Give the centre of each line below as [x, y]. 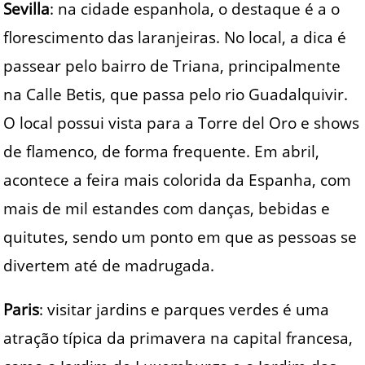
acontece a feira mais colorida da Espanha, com [178, 180]
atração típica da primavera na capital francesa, [178, 337]
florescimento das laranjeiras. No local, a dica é [175, 37]
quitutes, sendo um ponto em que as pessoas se [180, 237]
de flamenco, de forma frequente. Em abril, [162, 152]
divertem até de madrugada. [109, 266]
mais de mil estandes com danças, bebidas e [167, 209]
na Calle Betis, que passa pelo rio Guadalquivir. [176, 95]
